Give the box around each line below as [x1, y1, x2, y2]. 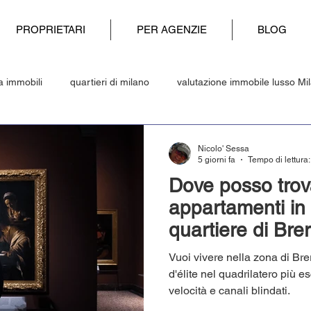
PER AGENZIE [136, 24, 207, 35]
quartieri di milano [70, 76, 149, 88]
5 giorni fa [198, 155, 235, 165]
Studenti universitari [221, 132, 308, 144]
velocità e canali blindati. [169, 283, 290, 297]
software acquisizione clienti [71, 132, 193, 144]
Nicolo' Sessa [198, 143, 249, 153]
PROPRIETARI [15, 24, 85, 35]
